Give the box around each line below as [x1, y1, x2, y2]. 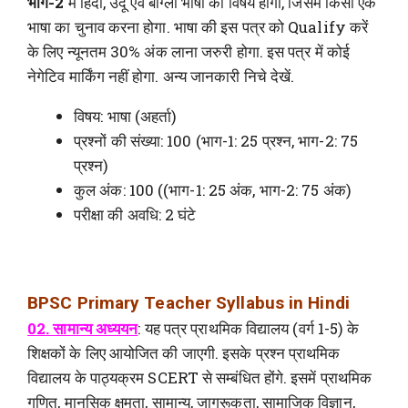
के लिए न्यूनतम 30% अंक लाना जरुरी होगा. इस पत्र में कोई [27, 41, 351, 63]
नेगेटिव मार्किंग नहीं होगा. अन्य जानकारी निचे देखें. [27, 66, 295, 87]
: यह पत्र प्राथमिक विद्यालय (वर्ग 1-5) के [138, 317, 360, 339]
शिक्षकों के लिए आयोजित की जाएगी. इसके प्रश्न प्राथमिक [27, 342, 341, 363]
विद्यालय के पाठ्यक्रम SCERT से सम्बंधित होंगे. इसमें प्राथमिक [27, 366, 372, 388]
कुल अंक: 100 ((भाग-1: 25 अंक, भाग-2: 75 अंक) [74, 179, 352, 201]
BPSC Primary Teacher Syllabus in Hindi [27, 291, 350, 313]
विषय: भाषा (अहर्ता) [74, 106, 178, 127]
